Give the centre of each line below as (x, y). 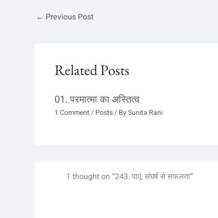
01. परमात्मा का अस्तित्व (97, 100)
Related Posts (92, 70)
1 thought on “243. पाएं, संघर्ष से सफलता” (129, 177)
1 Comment (72, 113)
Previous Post (69, 17)
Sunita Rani (145, 113)
